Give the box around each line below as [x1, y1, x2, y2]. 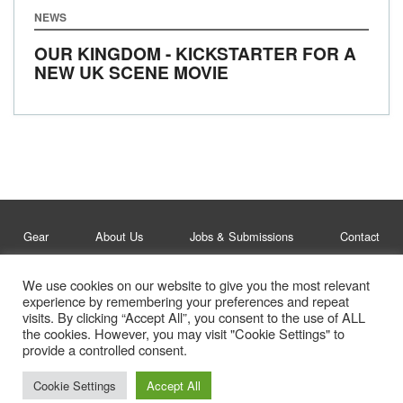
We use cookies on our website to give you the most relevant [22, 275, 370, 294]
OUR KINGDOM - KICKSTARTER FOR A [34, 40, 356, 66]
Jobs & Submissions [190, 228, 293, 245]
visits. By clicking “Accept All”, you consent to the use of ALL [22, 308, 365, 327]
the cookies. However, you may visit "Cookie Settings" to [22, 324, 345, 343]
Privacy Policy [182, 289, 253, 306]
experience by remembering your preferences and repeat [22, 291, 349, 310]
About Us [95, 228, 143, 245]
